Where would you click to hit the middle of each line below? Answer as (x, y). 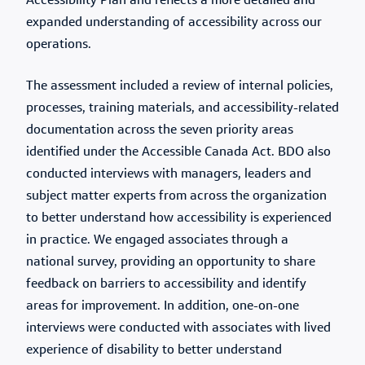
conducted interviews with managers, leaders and (169, 174)
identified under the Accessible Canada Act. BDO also (178, 152)
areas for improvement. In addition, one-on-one (163, 306)
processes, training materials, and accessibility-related (182, 108)
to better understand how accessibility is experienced (179, 218)
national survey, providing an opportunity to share (171, 262)
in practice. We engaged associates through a (157, 240)
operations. (59, 45)
